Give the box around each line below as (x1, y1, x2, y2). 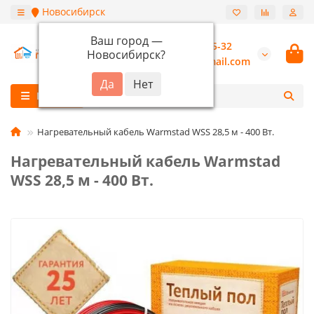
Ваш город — (90, 32, 163, 48)
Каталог (36, 89, 76, 102)
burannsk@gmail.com (146, 55, 250, 68)
